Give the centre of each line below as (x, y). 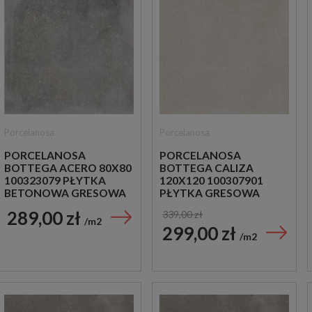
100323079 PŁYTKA (55, 180)
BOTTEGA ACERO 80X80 (68, 167)
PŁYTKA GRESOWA (210, 193)
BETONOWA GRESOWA (65, 193)
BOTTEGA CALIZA (206, 167)
